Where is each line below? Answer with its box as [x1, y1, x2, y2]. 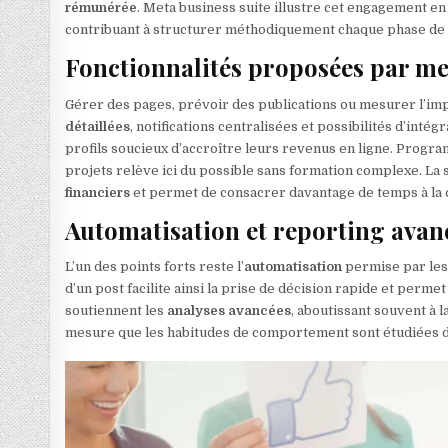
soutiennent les [65, 303, 168, 319]
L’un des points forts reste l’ [65, 259, 245, 275]
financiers [65, 184, 131, 200]
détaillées [65, 118, 131, 134]
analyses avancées [167, 303, 292, 319]
